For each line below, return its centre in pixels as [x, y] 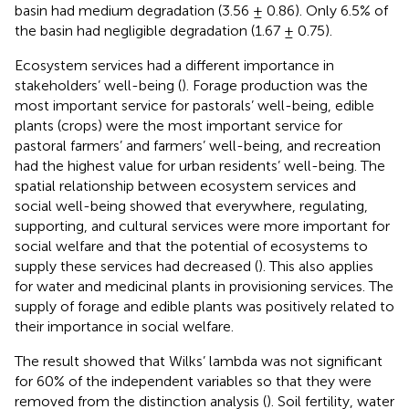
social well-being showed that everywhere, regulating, [191, 206]
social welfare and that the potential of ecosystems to [191, 246]
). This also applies [316, 267]
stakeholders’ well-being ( [98, 86]
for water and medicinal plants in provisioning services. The [204, 287]
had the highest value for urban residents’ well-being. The [200, 166]
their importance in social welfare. [124, 327]
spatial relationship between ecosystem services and [185, 186]
